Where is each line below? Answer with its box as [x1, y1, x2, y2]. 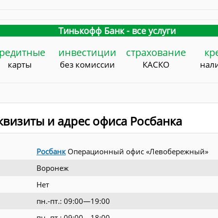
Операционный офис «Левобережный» [66, 146, 208, 157]
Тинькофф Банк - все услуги [58, 25, 176, 37]
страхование [126, 46, 186, 59]
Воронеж [36, 163, 69, 173]
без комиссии [59, 59, 115, 71]
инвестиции [58, 46, 116, 59]
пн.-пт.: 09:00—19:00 [36, 196, 110, 206]
